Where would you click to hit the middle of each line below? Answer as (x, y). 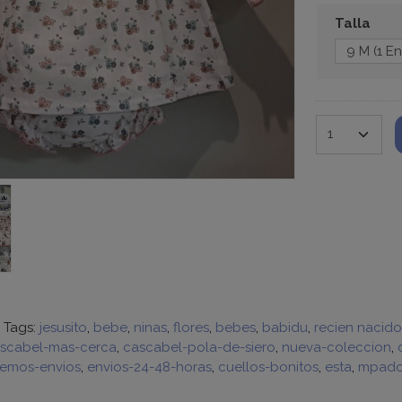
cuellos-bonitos (268, 367)
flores (191, 328)
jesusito (63, 328)
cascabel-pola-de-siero (199, 347)
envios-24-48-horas (149, 367)
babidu (284, 328)
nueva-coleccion (336, 347)
